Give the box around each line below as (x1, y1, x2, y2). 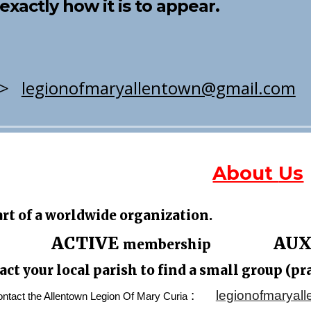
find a (157, 262, 196, 279)
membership (122, 236, 211, 253)
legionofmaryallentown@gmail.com (21, 76, 296, 99)
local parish (56, 262, 137, 279)
